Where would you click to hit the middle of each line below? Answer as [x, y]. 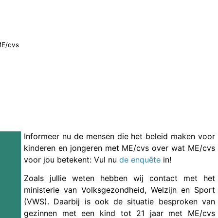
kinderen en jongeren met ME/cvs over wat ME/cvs [119, 148]
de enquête [140, 160]
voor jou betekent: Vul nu [72, 160]
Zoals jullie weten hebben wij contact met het [119, 178]
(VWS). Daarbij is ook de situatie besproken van [119, 202]
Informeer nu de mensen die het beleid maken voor [119, 136]
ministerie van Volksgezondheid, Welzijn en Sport [119, 190]
